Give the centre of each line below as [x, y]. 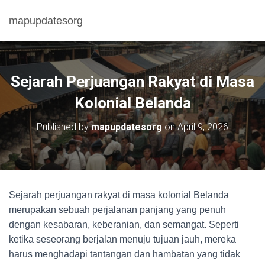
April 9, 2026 [203, 127]
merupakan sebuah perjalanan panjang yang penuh [117, 210]
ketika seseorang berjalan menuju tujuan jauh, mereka [122, 239]
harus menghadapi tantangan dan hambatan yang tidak [125, 254]
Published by [64, 127]
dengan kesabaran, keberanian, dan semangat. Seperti [124, 224]
